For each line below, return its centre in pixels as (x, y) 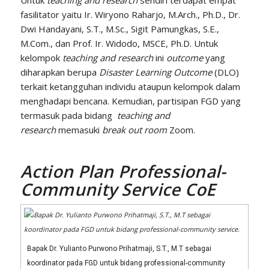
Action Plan (69, 171)
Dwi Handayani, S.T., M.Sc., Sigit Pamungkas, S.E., (119, 29)
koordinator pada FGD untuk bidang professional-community (126, 263)
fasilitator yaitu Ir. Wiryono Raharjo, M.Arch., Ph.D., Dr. (130, 15)
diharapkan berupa (58, 72)
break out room (134, 130)
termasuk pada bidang (68, 116)
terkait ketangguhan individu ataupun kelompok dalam (130, 87)
